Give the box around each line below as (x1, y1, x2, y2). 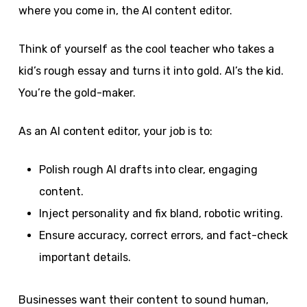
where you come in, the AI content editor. (18, 4, 232, 17)
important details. (38, 251, 131, 264)
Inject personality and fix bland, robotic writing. (38, 207, 283, 220)
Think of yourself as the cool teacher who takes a (18, 42, 274, 56)
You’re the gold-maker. (18, 86, 136, 99)
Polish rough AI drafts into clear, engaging (38, 163, 258, 176)
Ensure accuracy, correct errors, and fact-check (38, 229, 288, 242)
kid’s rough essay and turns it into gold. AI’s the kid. (18, 64, 284, 77)
